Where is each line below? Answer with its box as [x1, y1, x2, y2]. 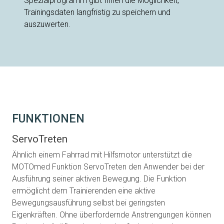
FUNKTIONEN [12, 111, 84, 125]
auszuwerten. [24, 19, 70, 29]
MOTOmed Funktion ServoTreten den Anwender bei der [12, 162, 204, 172]
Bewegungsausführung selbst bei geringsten [12, 198, 165, 208]
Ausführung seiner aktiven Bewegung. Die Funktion [12, 174, 186, 184]
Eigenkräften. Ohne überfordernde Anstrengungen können [12, 210, 211, 220]
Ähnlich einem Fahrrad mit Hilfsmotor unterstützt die [12, 150, 192, 160]
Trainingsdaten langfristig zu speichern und [24, 7, 170, 17]
